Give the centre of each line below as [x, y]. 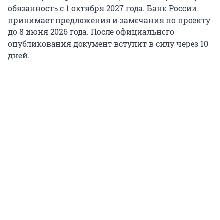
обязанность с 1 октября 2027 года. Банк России [102, 8]
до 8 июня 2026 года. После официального [91, 32]
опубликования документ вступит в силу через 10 [108, 44]
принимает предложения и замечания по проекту [109, 20]
